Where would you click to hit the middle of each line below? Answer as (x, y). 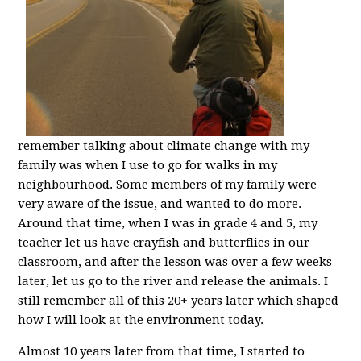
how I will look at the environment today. (141, 320)
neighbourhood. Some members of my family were (168, 185)
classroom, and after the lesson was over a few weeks (175, 262)
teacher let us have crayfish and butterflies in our (164, 243)
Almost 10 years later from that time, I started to (162, 351)
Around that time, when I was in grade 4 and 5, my (168, 223)
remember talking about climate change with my (164, 146)
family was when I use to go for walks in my (148, 165)
